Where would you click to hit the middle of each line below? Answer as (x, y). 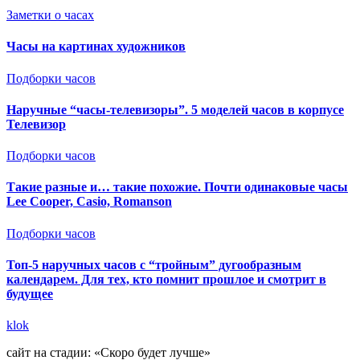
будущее (30, 294)
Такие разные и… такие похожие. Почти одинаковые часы (177, 187)
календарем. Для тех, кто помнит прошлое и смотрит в (166, 279)
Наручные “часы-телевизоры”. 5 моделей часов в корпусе (175, 109)
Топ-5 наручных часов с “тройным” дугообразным (154, 265)
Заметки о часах (50, 15)
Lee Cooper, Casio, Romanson (89, 202)
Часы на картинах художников (96, 47)
